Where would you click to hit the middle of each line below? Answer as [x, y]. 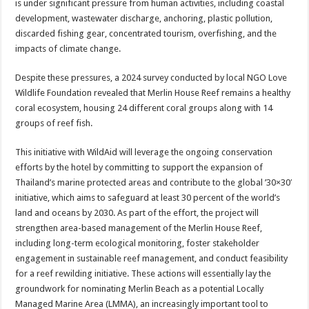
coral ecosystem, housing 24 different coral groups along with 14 [144, 108]
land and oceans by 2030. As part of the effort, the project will [137, 213]
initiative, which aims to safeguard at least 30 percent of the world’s [148, 198]
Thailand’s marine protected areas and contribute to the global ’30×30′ [154, 182]
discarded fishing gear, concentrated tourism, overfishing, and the [146, 33]
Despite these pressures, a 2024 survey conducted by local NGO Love [151, 78]
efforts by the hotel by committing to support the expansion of [139, 167]
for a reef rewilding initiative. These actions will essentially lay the [143, 273]
